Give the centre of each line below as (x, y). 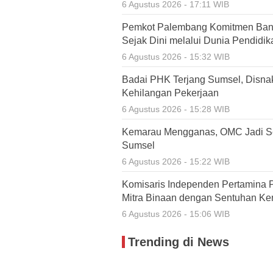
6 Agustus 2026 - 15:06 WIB (176, 214)
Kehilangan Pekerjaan (170, 93)
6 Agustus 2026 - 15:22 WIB (176, 161)
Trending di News (179, 242)
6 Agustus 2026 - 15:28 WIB (176, 109)
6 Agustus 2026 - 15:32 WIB (176, 57)
